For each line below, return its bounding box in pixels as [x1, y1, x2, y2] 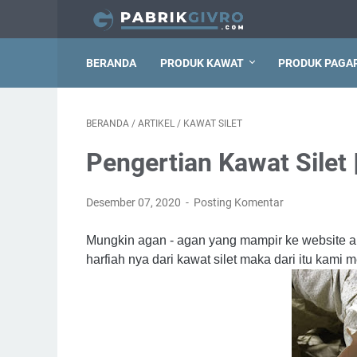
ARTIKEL [138, 118, 175, 129]
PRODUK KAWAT [160, 57, 244, 69]
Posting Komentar [194, 196, 284, 209]
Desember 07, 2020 [86, 196, 183, 209]
